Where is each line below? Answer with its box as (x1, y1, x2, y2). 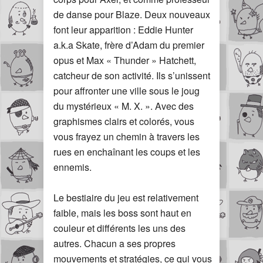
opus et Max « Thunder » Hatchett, (53, 53, 196, 67)
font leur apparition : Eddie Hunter (53, 22, 193, 36)
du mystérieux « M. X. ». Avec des (53, 99, 194, 113)
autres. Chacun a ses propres (53, 236, 176, 250)
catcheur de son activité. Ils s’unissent (53, 68, 210, 82)
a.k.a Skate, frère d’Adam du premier (53, 38, 204, 52)
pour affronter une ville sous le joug (53, 83, 200, 97)
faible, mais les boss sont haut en (53, 205, 191, 220)
